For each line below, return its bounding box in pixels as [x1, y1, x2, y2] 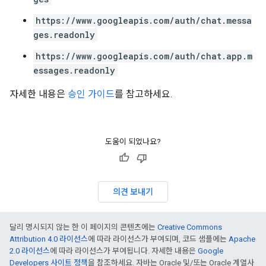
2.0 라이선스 [9, 246, 50, 255]
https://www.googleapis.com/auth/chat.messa [36, 15, 252, 26]
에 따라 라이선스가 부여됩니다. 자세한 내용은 [50, 246, 198, 255]
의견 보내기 [113, 186, 153, 197]
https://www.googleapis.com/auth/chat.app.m [36, 50, 252, 62]
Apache [229, 235, 255, 243]
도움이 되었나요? [105, 137, 161, 146]
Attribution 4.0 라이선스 [9, 235, 88, 243]
